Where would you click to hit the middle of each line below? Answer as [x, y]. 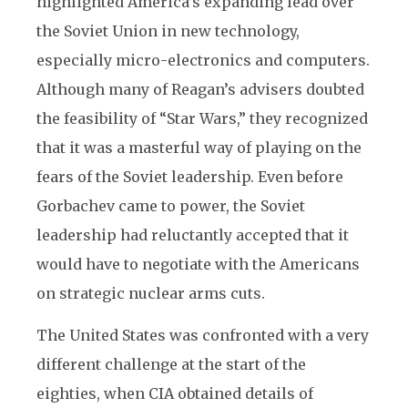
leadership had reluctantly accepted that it [193, 235]
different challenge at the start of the [171, 364]
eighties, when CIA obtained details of [175, 393]
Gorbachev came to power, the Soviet [171, 206]
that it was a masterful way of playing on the [199, 148]
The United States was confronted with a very [203, 335]
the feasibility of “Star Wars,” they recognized [202, 118]
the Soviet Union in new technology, [168, 31]
